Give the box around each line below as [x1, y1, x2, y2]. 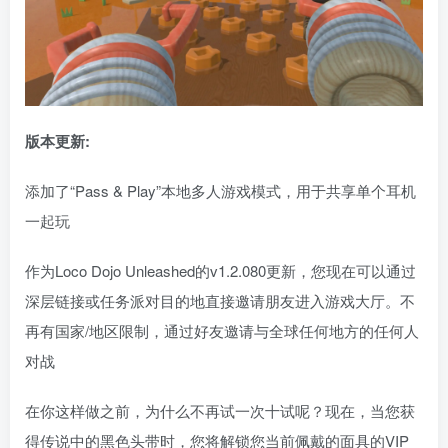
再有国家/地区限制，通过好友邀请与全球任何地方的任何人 [25, 320, 419, 342]
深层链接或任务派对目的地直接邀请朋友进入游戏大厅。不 [25, 290, 415, 312]
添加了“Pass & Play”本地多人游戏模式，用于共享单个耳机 [25, 180, 416, 202]
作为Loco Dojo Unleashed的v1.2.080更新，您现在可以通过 [25, 260, 416, 282]
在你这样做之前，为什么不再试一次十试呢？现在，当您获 [25, 400, 415, 422]
